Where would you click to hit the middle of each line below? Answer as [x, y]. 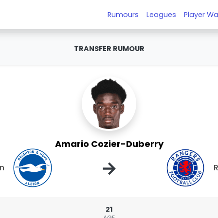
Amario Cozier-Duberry [109, 144]
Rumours [123, 14]
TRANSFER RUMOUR [109, 49]
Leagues [162, 14]
